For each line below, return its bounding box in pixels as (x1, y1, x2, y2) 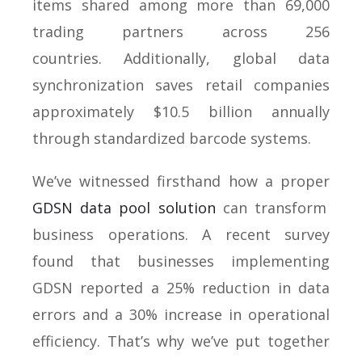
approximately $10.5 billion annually (32, 102, 330, 121)
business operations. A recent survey (32, 225, 330, 244)
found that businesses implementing (32, 251, 330, 271)
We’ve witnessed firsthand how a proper (32, 171, 330, 191)
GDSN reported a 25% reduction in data (32, 278, 330, 297)
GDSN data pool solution (32, 198, 216, 217)
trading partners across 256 (32, 22, 330, 41)
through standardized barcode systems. (32, 128, 311, 148)
